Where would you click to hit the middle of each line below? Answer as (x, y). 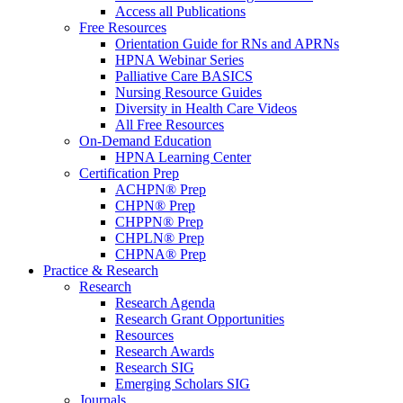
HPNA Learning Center (183, 157)
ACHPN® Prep (161, 189)
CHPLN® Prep (160, 238)
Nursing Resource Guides (188, 92)
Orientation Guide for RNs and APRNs (227, 44)
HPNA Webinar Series (179, 60)
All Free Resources (170, 125)
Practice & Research (101, 270)
